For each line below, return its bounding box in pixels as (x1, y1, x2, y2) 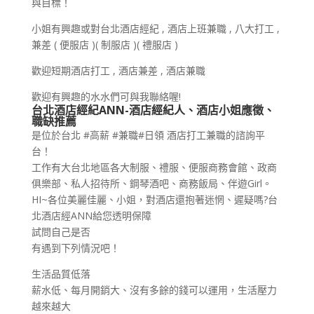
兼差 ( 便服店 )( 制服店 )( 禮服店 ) (31, 37, 178, 51)
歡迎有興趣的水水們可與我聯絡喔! (31, 89, 181, 103)
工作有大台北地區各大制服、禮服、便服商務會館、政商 (31, 160, 277, 174)
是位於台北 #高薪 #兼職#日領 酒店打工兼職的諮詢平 (31, 128, 265, 142)
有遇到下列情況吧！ (31, 240, 120, 254)
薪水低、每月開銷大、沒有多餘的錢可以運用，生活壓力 (31, 282, 277, 296)
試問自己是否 (31, 224, 90, 238)
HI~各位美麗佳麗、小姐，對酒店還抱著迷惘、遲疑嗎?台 (31, 192, 278, 206)
